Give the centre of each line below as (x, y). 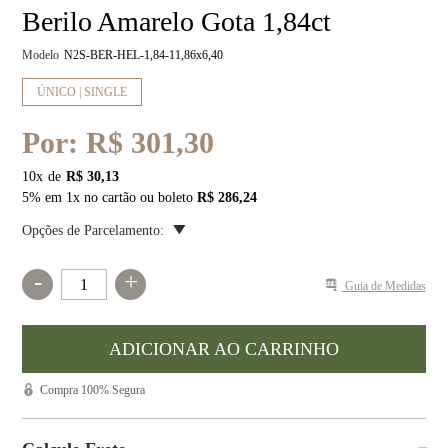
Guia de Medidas (383, 285)
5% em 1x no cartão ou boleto (110, 197)
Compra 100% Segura (93, 390)
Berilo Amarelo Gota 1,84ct (177, 21)
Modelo (41, 55)
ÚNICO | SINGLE (82, 91)
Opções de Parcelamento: (93, 230)
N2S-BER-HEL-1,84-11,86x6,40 (144, 55)
